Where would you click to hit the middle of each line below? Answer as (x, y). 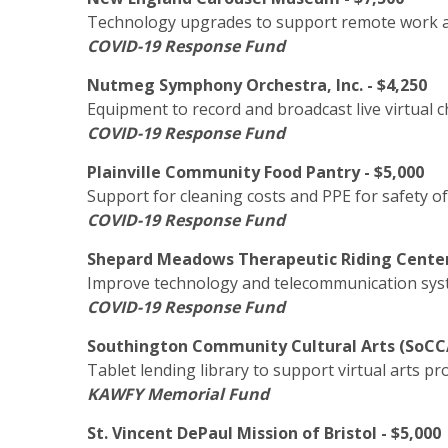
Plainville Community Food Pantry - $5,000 (255, 172)
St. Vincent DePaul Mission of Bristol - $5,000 (264, 433)
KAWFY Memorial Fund (178, 394)
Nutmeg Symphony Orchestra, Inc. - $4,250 (257, 85)
